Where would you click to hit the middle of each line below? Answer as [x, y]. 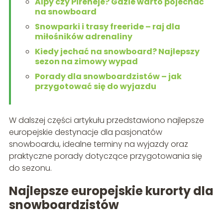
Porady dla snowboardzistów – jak [108, 76]
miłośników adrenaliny [83, 36]
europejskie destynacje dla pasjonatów [85, 132]
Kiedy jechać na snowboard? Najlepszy [117, 51]
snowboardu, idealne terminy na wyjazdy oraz [98, 144]
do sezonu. [30, 168]
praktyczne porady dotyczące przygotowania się [105, 156]
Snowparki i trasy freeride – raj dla [107, 26]
